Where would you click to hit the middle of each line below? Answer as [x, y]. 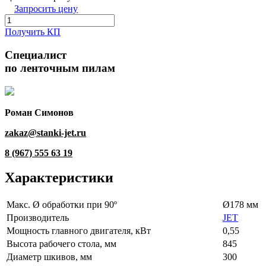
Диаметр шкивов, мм [49, 257]
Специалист [36, 55]
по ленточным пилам [60, 68]
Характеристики [59, 178]
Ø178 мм [240, 205]
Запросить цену [46, 9]
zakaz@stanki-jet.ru [45, 132]
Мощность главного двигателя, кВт [79, 231]
